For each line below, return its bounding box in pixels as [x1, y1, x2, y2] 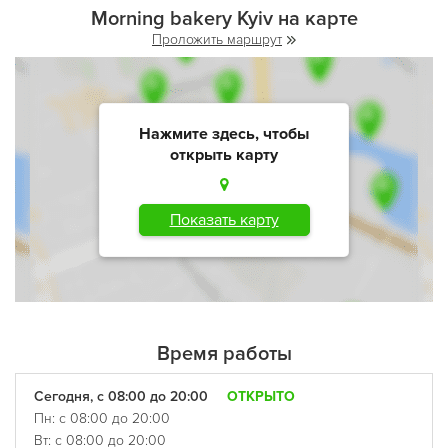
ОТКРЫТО [227, 388, 295, 405]
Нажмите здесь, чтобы [139, 123, 309, 144]
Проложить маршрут [152, 31, 282, 48]
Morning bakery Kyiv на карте [90, 7, 358, 31]
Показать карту [169, 209, 279, 230]
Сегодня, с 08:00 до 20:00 [34, 388, 212, 405]
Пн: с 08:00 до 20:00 [34, 410, 170, 427]
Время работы [156, 342, 292, 366]
